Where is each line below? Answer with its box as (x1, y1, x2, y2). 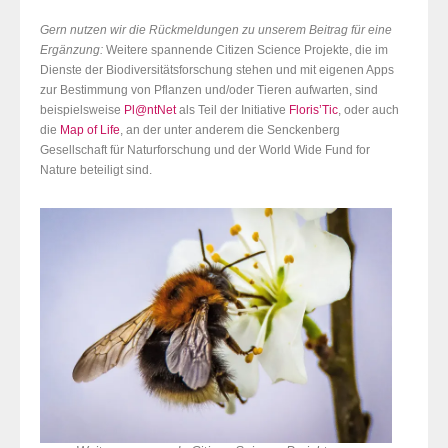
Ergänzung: (40, 43, 103, 58)
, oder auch (338, 103, 399, 118)
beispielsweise (40, 103, 124, 118)
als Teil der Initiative (176, 103, 289, 118)
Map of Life (60, 123, 120, 138)
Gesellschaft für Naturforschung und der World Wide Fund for (40, 143, 370, 158)
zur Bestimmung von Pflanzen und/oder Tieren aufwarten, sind (40, 83, 378, 98)
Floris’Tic (289, 103, 338, 118)
